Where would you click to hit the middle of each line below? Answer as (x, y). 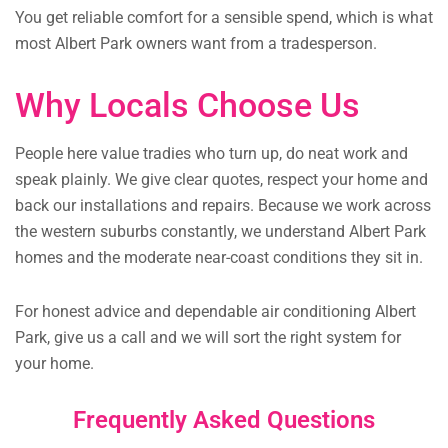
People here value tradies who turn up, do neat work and (211, 154)
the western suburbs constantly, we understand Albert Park (220, 232)
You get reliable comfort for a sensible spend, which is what (224, 18)
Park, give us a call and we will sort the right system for (208, 338)
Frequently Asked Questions (224, 420)
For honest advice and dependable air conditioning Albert (215, 312)
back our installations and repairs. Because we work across (223, 206)
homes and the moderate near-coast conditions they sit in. (219, 258)
